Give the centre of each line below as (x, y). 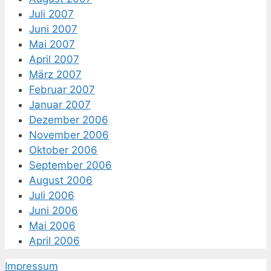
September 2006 (70, 165)
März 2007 (55, 74)
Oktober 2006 (63, 150)
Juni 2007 (53, 29)
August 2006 (61, 180)
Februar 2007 (62, 89)
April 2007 (54, 59)
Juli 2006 (52, 195)
